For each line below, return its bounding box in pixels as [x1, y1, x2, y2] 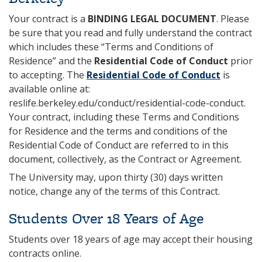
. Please [216, 12, 249, 25]
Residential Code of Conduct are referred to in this [9, 139, 229, 151]
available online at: [9, 82, 90, 95]
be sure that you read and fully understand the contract [9, 26, 252, 39]
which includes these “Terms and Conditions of [9, 40, 213, 53]
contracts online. [9, 247, 81, 260]
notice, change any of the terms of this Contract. [9, 185, 220, 198]
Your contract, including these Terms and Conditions [9, 111, 239, 123]
